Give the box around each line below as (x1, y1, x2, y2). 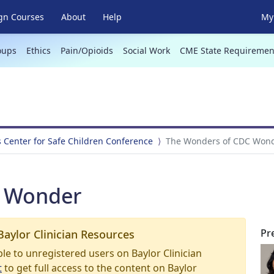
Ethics (26, 45, 51, 56)
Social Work (122, 45, 170, 56)
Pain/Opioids (60, 45, 113, 56)
